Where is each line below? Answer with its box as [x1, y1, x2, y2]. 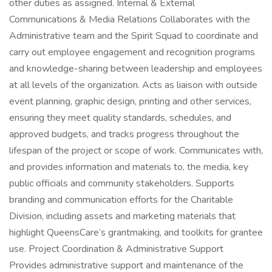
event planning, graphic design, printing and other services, [9, 95, 251, 108]
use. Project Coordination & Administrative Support [9, 242, 223, 256]
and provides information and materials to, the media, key [9, 160, 248, 174]
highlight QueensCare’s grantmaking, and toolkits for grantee [9, 226, 263, 239]
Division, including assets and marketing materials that [9, 209, 236, 223]
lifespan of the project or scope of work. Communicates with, [9, 144, 263, 157]
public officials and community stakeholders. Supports [9, 177, 234, 190]
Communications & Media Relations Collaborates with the [9, 13, 250, 26]
